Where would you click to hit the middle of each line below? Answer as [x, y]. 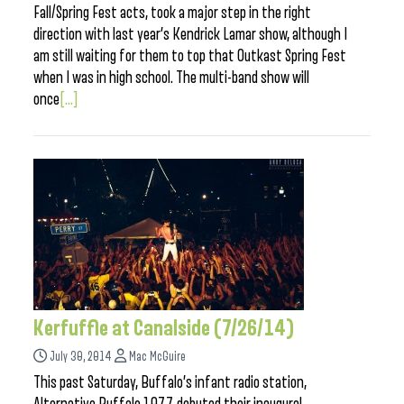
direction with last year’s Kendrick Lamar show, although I [190, 34]
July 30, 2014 [81, 357]
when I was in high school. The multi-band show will [171, 78]
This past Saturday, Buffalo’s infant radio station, [170, 382]
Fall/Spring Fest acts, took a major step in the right [172, 13]
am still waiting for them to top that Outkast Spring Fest [190, 56]
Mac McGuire [157, 357]
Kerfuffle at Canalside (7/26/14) [164, 328]
